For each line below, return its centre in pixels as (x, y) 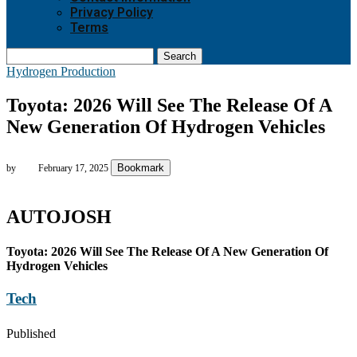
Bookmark (141, 167)
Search (180, 56)
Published (31, 333)
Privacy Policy (112, 12)
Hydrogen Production (61, 71)
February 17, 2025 (73, 168)
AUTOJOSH (59, 216)
